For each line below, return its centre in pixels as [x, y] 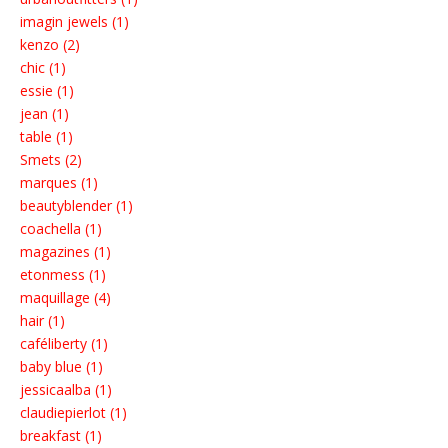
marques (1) [59, 183]
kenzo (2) [50, 45]
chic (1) [43, 68]
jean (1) [44, 114]
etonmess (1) [63, 275]
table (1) [46, 137]
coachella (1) [61, 229]
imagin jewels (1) [74, 22]
